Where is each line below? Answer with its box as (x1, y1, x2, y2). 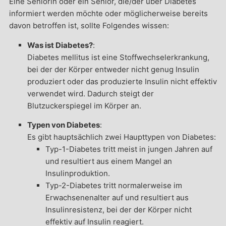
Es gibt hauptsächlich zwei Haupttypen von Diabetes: (27, 132, 216, 142)
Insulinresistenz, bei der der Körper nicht (45, 204, 192, 214)
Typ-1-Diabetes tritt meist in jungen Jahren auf (45, 144, 212, 154)
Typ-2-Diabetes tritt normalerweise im (45, 180, 182, 190)
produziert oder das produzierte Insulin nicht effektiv (27, 76, 217, 86)
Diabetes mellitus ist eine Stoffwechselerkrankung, (27, 52, 209, 62)
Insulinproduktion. (45, 168, 110, 178)
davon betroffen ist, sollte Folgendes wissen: (9, 20, 169, 30)
